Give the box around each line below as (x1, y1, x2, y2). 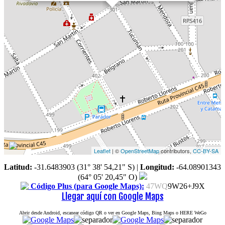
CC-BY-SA (193, 146, 218, 155)
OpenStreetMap (121, 146, 159, 155)
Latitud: (4, 162, 32, 171)
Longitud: (140, 162, 174, 171)
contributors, (159, 146, 193, 155)
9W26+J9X (167, 181, 205, 190)
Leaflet (94, 146, 110, 155)
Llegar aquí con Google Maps (61, 190, 164, 202)
